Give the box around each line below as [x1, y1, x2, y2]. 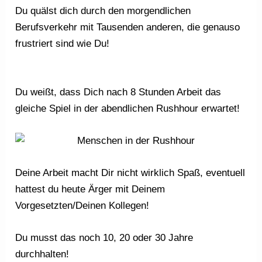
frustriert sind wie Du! [15, 38, 110, 50]
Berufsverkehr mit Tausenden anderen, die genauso [15, 22, 240, 33]
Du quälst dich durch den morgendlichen [15, 5, 191, 17]
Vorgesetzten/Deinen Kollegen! [15, 200, 150, 212]
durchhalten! [15, 249, 70, 260]
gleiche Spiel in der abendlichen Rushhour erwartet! [15, 102, 240, 114]
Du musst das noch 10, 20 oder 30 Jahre [15, 232, 194, 244]
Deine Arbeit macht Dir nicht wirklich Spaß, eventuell [15, 167, 246, 179]
